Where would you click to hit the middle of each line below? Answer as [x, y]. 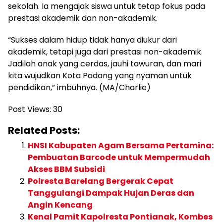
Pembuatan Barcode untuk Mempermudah [119, 157]
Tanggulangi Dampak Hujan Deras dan [111, 193]
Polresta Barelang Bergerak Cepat [101, 181]
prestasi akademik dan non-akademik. [83, 18]
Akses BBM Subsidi [66, 169]
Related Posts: [44, 130]
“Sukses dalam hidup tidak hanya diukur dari [92, 40]
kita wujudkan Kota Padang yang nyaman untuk [100, 76]
